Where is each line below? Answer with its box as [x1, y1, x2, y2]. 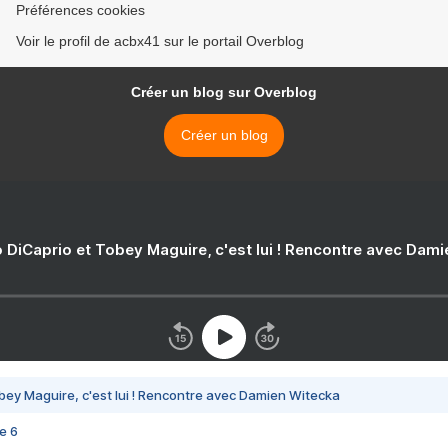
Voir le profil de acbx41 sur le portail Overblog [16, 33, 304, 50]
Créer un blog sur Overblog [131, 84, 317, 101]
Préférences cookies [16, 2, 145, 19]
